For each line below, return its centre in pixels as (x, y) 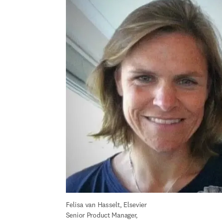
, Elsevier (133, 205)
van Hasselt (102, 205)
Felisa (75, 205)
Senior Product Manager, (102, 215)
